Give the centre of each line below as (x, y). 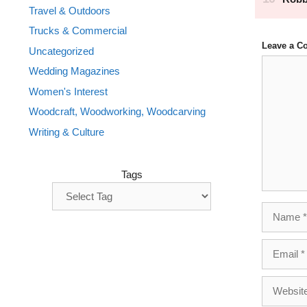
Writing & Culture (66, 132)
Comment (283, 62)
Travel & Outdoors (70, 10)
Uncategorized (61, 51)
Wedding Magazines (74, 71)
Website (279, 283)
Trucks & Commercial (78, 30)
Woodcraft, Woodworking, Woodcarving (117, 111)
